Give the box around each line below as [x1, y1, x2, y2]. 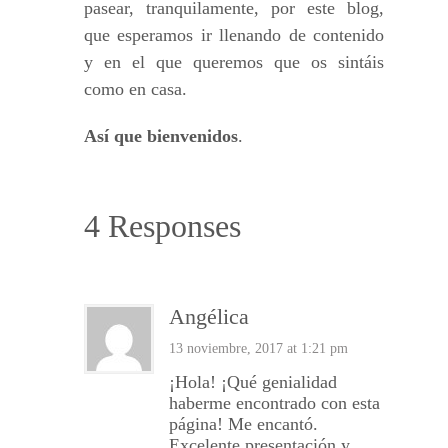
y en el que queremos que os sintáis [84, 52, 384, 72]
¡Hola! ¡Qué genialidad [169, 372, 337, 392]
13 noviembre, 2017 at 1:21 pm [169, 340, 348, 356]
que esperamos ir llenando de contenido [84, 25, 384, 45]
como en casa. [84, 79, 187, 99]
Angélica [169, 305, 249, 329]
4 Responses [84, 208, 241, 244]
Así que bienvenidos [84, 126, 238, 146]
